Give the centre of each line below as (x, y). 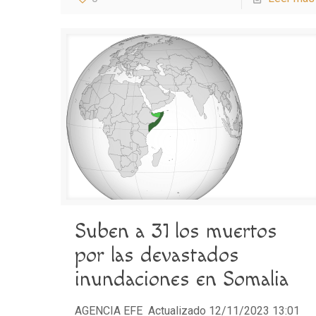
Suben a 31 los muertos (176, 231)
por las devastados (157, 255)
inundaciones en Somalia (182, 279)
